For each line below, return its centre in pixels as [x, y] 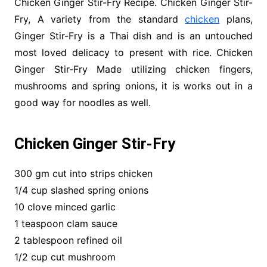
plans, [236, 19]
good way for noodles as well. [82, 103]
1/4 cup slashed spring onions [81, 190]
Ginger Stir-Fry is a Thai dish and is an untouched [133, 36]
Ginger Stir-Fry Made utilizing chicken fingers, [133, 69]
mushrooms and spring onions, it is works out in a [133, 86]
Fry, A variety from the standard [100, 19]
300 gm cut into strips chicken [83, 174]
